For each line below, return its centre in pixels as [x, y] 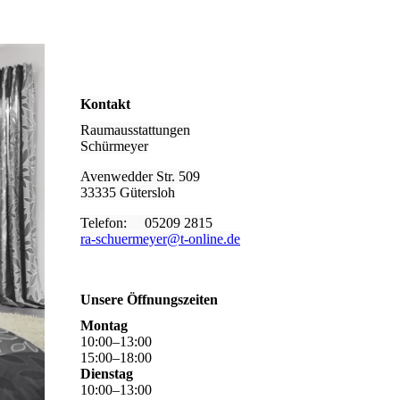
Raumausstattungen [135, 130]
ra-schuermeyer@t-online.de [160, 239]
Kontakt [105, 104]
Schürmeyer [114, 146]
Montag [104, 326]
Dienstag [107, 374]
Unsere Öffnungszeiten [149, 300]
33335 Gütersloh [128, 193]
